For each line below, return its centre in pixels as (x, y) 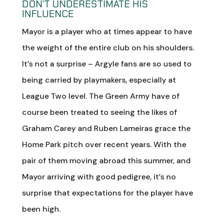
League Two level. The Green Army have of (100, 96)
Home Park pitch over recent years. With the (104, 144)
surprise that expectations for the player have (107, 193)
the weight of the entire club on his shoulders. (108, 47)
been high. (41, 209)
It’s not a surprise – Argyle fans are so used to (107, 64)
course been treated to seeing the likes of (99, 112)
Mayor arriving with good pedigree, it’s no (99, 176)
